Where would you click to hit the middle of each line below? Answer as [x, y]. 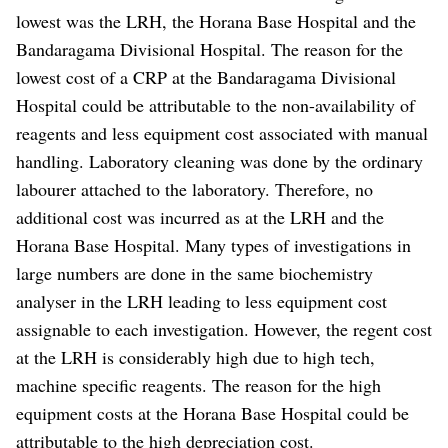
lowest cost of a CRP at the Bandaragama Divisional [206, 76]
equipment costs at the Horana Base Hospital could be [212, 412]
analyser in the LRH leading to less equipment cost [201, 300]
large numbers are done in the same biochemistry [194, 272]
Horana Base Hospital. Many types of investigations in [213, 244]
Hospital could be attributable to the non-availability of [215, 104]
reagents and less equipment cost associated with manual [222, 132]
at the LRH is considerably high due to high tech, [195, 356]
